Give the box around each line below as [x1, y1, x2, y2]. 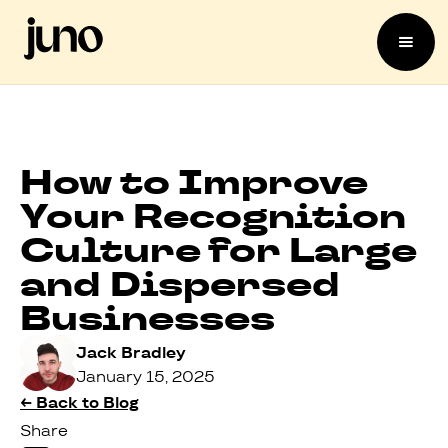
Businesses [20, 294, 275, 342]
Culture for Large [20, 226, 417, 274]
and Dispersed [20, 260, 340, 308]
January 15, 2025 [76, 365, 215, 388]
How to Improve [20, 158, 368, 206]
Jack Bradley [76, 341, 186, 364]
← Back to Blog [20, 391, 139, 414]
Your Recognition [20, 192, 406, 240]
